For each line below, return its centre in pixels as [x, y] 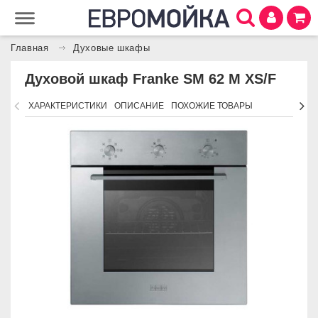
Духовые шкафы [112, 48]
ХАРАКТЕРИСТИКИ [68, 106]
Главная [30, 48]
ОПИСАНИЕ [139, 106]
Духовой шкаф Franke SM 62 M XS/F [150, 79]
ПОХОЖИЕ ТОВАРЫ [212, 106]
